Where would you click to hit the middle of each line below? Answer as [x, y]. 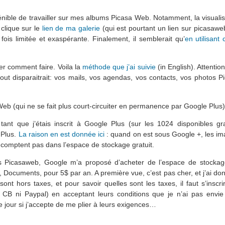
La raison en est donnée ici [62, 134]
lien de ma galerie [71, 28]
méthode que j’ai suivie [119, 67]
